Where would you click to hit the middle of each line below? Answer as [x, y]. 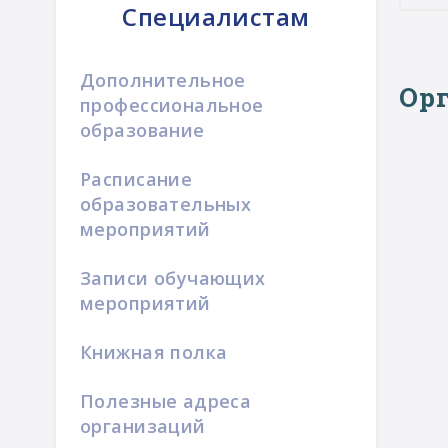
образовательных [166, 204]
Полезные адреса [166, 401]
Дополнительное [163, 80]
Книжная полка [154, 352]
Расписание [136, 179]
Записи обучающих [173, 278]
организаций [143, 426]
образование [142, 130]
